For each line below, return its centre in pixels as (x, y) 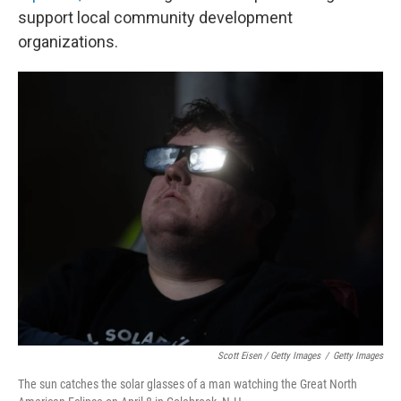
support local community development (155, 17)
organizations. (68, 42)
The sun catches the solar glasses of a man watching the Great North (188, 384)
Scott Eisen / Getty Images (269, 356)
